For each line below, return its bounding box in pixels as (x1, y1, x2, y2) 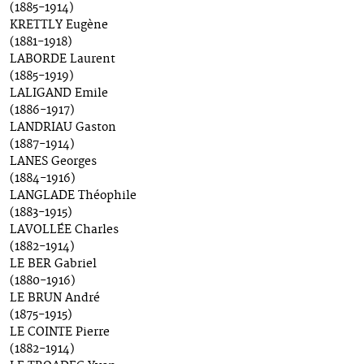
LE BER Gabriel (10, 257, 97, 272)
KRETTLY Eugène (10, 18, 108, 33)
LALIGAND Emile (10, 86, 108, 102)
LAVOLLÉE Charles (10, 223, 119, 238)
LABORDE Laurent (10, 52, 115, 67)
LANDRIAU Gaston (10, 120, 116, 136)
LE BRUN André (10, 291, 100, 306)
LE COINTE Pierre (10, 325, 110, 340)
